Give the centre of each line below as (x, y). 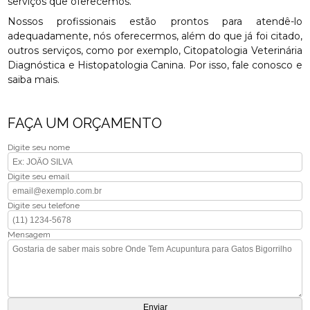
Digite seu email (39, 176)
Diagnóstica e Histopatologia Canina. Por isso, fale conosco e (155, 65)
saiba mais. (34, 80)
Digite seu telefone (44, 206)
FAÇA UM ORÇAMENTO (85, 123)
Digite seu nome (39, 147)
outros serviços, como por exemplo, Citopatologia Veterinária (155, 51)
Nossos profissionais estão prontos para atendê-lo (155, 21)
